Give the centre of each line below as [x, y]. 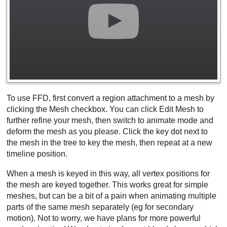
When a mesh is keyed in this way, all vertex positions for [108, 174]
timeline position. [37, 154]
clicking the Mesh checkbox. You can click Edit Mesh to [105, 109]
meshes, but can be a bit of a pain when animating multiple [112, 196]
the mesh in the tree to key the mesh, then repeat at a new [110, 142]
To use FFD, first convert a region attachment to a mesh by [111, 98]
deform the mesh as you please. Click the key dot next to [107, 131]
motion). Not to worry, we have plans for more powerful [104, 218]
